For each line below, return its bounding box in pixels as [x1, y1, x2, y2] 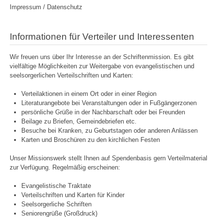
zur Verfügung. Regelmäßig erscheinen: [10, 164, 120, 171]
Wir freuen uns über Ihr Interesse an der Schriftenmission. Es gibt [10, 53, 194, 61]
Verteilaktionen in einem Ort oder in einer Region [21, 90, 156, 97]
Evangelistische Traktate [21, 182, 91, 190]
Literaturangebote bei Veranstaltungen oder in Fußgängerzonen [21, 99, 197, 107]
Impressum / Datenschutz [10, 3, 82, 11]
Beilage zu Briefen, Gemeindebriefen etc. [21, 117, 137, 125]
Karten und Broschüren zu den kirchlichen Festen [21, 136, 160, 143]
